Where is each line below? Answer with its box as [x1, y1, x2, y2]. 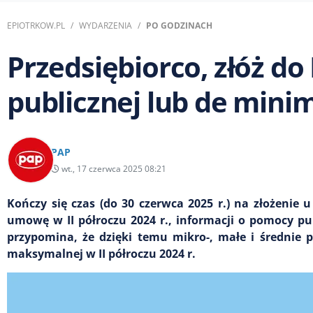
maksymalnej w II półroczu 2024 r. [7, 245, 196, 261]
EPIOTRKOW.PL [7, 19, 65, 31]
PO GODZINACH [146, 19, 212, 31]
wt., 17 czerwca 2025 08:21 [59, 162, 166, 175]
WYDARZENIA [79, 19, 132, 31]
